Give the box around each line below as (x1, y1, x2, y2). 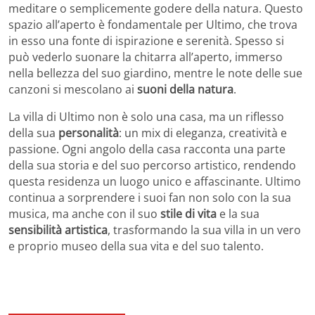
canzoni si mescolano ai (8, 81, 137, 97)
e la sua (217, 205, 259, 221)
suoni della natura (137, 81, 233, 97)
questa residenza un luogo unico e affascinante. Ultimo (8, 173, 301, 189)
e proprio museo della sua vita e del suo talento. (8, 238, 264, 254)
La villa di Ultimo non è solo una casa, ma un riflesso (8, 108, 284, 124)
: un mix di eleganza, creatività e (119, 124, 287, 141)
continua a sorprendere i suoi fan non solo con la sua (8, 189, 291, 205)
